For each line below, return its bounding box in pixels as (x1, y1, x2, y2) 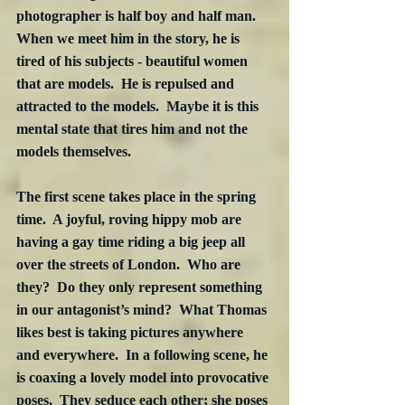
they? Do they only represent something (16, 279, 266, 296)
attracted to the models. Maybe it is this (16, 99, 262, 115)
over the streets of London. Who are (16, 257, 244, 273)
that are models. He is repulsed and (16, 76, 238, 92)
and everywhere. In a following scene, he (16, 347, 271, 363)
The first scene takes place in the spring (16, 189, 259, 205)
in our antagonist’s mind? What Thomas (16, 302, 270, 318)
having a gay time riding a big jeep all (16, 234, 249, 250)
